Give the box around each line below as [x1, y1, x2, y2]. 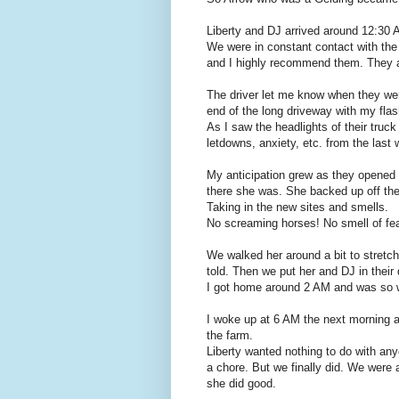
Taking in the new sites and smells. [207, 199, 392, 214]
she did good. [207, 376, 280, 390]
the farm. [207, 328, 256, 342]
